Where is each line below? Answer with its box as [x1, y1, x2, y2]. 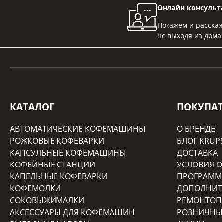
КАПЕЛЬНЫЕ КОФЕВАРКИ [10, 171, 108, 182]
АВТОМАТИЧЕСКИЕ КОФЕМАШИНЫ [10, 123, 146, 135]
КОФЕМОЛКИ [10, 183, 61, 194]
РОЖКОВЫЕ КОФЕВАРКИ [10, 135, 104, 147]
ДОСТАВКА [177, 147, 218, 159]
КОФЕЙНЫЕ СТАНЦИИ [10, 159, 95, 170]
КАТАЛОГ [10, 100, 55, 113]
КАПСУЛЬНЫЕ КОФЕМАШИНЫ [10, 147, 126, 159]
